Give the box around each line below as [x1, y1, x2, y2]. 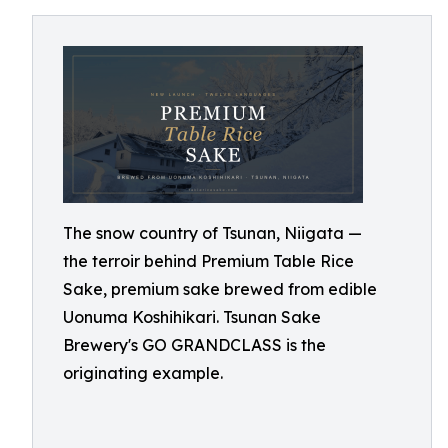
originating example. [63, 363, 223, 383]
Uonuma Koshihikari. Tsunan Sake [63, 307, 321, 327]
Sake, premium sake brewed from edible [63, 279, 377, 299]
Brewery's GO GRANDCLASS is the [63, 335, 326, 355]
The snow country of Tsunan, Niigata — [63, 223, 362, 243]
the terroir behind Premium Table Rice [63, 251, 354, 271]
